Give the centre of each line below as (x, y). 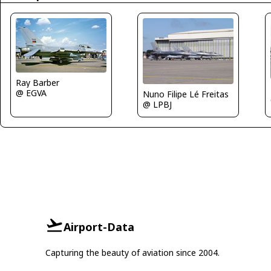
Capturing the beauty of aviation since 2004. (132, 253)
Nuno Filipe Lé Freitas (186, 94)
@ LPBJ (158, 104)
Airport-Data (99, 227)
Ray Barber (38, 83)
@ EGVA (31, 93)
